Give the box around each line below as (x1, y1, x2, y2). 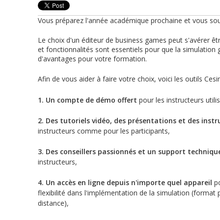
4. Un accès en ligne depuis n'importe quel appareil (38, 178, 212, 188)
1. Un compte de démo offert (38, 95, 139, 105)
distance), (38, 198, 69, 208)
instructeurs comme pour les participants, (38, 126, 170, 136)
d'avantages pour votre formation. (38, 54, 147, 64)
